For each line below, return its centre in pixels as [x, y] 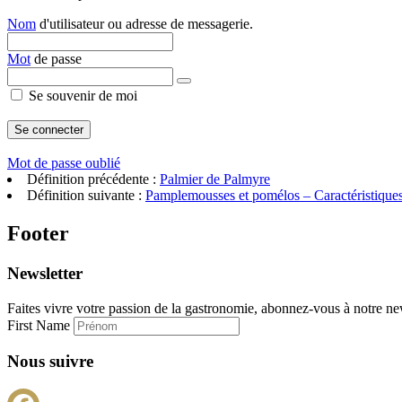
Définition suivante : [86, 195]
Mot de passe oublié [64, 163]
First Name [40, 325]
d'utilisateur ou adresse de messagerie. [144, 24]
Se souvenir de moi [81, 96]
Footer [38, 233]
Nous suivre [50, 362]
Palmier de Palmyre [215, 179]
